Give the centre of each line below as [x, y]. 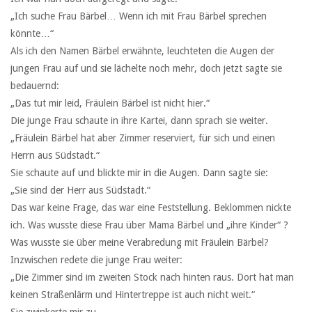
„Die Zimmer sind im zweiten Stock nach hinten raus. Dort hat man [152, 278]
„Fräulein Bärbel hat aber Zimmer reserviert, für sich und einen [143, 138]
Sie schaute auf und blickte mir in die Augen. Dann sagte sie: [139, 173]
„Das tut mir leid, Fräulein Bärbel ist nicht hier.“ [110, 103]
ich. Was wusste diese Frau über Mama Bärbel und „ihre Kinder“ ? [149, 225]
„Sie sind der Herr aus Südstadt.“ [80, 190]
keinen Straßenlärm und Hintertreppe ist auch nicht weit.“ [133, 295]
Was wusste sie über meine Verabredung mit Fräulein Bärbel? [140, 243]
